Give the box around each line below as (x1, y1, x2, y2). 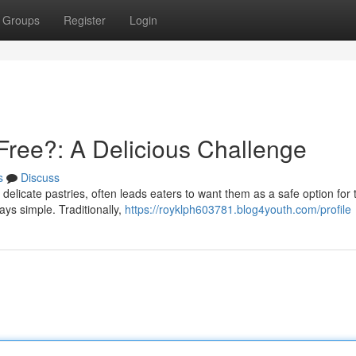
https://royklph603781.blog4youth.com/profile (125, 201, 351, 217)
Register (64, 12, 106, 28)
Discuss (21, 169, 60, 185)
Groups (2, 12, 40, 28)
